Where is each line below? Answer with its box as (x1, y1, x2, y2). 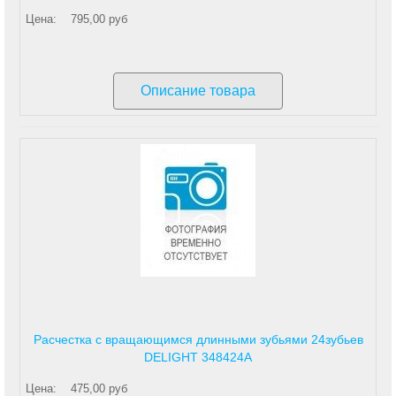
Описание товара (141, 83, 255, 98)
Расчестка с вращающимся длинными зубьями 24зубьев (33, 332, 363, 346)
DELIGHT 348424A (144, 350, 252, 364)
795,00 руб (71, 12, 127, 26)
